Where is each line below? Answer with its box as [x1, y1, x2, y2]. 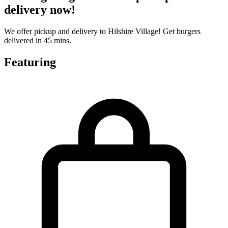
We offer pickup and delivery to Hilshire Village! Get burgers [4, 27, 201, 36]
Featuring [4, 55, 56, 69]
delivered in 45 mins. [4, 36, 71, 45]
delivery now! [4, 3, 75, 17]
